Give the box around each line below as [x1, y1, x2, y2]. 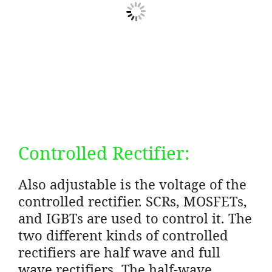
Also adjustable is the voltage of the [18, 174, 247, 193]
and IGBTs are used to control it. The [18, 208, 253, 227]
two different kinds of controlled [18, 225, 228, 244]
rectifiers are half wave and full [18, 242, 220, 261]
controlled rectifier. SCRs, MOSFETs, [18, 191, 248, 210]
